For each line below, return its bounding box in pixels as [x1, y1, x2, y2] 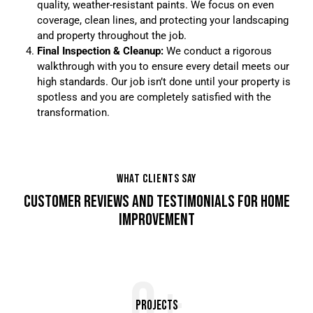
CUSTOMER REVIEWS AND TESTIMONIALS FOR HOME [23, 191, 290, 212]
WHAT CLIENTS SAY [117, 171, 196, 186]
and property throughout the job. [36, 29, 187, 42]
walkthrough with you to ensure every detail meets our [36, 59, 289, 73]
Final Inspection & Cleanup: [36, 44, 163, 57]
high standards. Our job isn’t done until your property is [36, 75, 291, 88]
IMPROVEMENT [118, 209, 195, 230]
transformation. [36, 105, 110, 119]
